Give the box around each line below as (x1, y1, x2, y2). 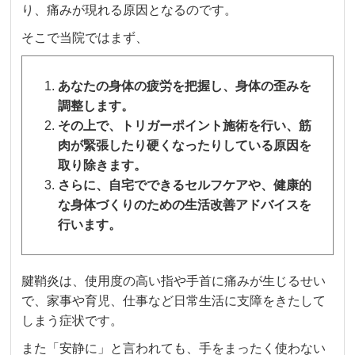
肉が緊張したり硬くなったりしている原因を (58, 138, 312, 152)
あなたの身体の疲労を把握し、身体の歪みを (58, 78, 312, 93)
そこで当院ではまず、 (21, 30, 149, 44)
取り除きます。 (58, 158, 147, 172)
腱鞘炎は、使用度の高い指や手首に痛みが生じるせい (21, 273, 326, 288)
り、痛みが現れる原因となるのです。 (21, 2, 238, 17)
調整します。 (58, 98, 135, 113)
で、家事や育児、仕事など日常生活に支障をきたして (21, 293, 326, 307)
